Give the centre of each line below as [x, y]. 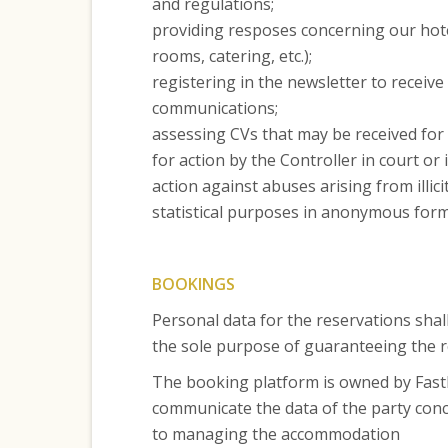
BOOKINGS [193, 284]
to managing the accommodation [275, 434]
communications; [214, 108]
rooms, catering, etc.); [231, 56]
